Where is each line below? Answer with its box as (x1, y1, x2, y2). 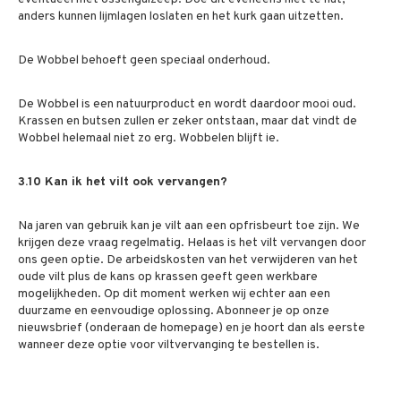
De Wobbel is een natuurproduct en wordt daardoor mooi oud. (18, 97, 356, 112)
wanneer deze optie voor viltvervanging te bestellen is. (18, 337, 322, 353)
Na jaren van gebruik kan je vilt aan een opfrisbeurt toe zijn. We (18, 218, 360, 234)
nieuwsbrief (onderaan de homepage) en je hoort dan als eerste (18, 320, 365, 336)
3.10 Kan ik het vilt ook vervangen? (18, 175, 231, 190)
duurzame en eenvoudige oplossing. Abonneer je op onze (18, 303, 329, 319)
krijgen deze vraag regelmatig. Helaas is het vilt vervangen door (18, 235, 366, 251)
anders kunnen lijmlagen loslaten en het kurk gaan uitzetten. (18, 9, 344, 24)
